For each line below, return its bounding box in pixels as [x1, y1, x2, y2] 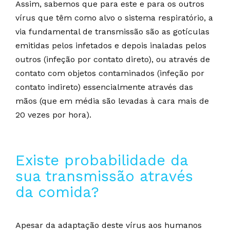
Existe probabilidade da [15, 151, 188, 169]
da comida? [15, 183, 99, 201]
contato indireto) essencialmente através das [15, 82, 193, 92]
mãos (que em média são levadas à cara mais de [15, 96, 209, 106]
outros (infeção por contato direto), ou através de [15, 54, 210, 65]
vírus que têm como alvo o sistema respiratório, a [15, 13, 213, 23]
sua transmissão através [15, 167, 193, 185]
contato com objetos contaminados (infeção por [15, 68, 204, 79]
